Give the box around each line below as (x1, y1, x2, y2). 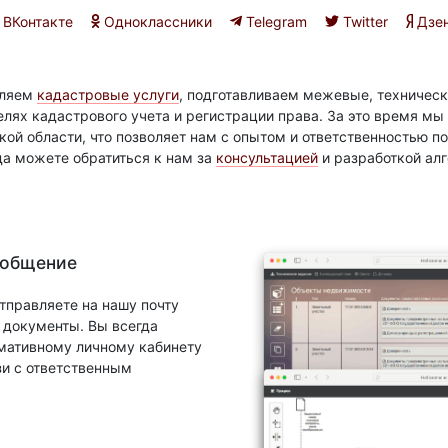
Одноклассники (99, 12, 212, 30)
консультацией (216, 149, 318, 166)
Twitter (338, 12, 388, 30)
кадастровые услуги (37, 86, 179, 103)
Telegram (241, 12, 307, 30)
